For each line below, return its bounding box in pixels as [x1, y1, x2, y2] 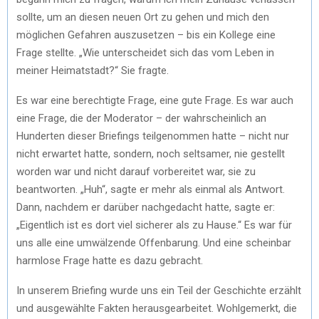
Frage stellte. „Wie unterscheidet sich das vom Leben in [16, 46, 274, 59]
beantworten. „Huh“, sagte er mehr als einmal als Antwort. [16, 182, 285, 196]
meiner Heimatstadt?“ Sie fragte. [16, 63, 169, 77]
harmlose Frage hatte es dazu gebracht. [16, 253, 203, 267]
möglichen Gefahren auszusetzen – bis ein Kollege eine [16, 28, 276, 41]
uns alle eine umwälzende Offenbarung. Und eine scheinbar [16, 236, 291, 249]
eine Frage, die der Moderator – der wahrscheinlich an [16, 111, 266, 125]
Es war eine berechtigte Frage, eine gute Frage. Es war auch [16, 93, 293, 107]
